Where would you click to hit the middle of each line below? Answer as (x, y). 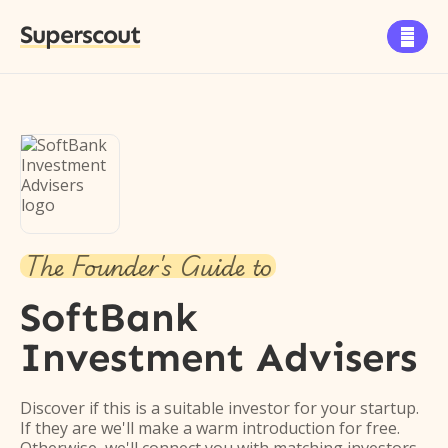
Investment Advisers (218, 357)
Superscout (80, 35)
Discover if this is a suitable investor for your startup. (219, 408)
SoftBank (109, 317)
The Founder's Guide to (148, 266)
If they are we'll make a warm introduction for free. (210, 428)
